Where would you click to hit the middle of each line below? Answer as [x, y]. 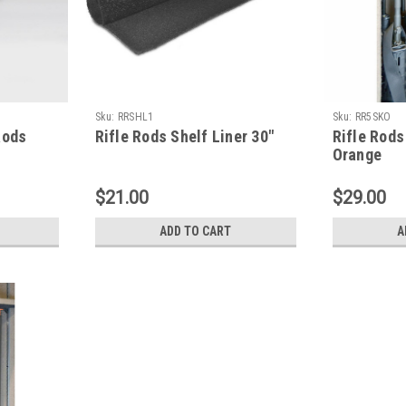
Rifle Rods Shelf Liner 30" [184, 136]
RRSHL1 [135, 116]
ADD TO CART [196, 231]
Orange [357, 154]
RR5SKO [373, 116]
